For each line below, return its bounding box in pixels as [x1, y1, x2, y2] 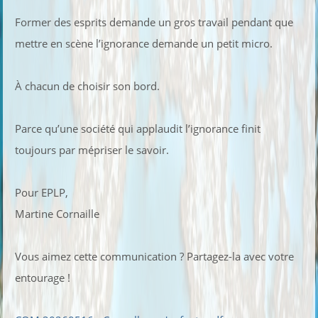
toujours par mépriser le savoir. [15, 142, 170, 157]
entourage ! [15, 270, 71, 285]
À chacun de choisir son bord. [15, 78, 160, 93]
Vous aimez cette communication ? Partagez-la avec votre [15, 248, 295, 263]
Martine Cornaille [15, 206, 100, 221]
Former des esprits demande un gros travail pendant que [15, 14, 294, 29]
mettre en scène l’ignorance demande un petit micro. [15, 35, 273, 50]
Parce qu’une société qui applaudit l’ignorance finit [15, 121, 261, 136]
